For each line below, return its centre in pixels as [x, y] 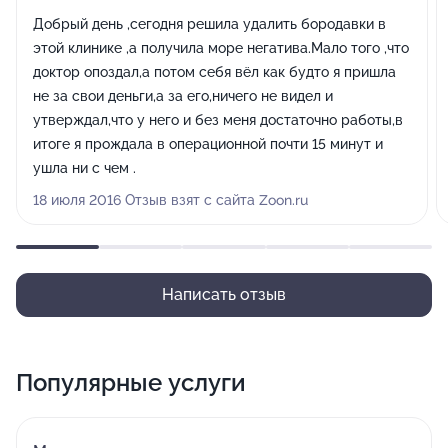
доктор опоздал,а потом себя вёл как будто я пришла [214, 72]
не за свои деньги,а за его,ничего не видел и [183, 96]
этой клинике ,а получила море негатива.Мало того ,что [221, 48]
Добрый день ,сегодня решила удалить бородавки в [209, 24]
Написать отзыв [224, 294]
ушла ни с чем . [84, 168]
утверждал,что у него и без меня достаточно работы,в [218, 120]
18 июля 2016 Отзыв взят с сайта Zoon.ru [170, 200]
